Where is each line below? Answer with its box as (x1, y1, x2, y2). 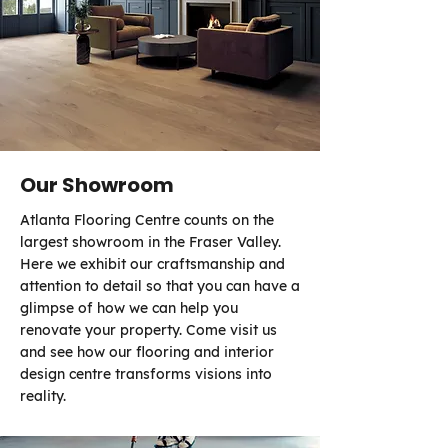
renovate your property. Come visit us (20, 321, 277, 339)
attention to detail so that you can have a (20, 277, 300, 295)
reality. (20, 387, 70, 405)
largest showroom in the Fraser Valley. (20, 233, 281, 251)
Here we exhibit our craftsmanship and (20, 255, 285, 273)
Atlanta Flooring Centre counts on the (20, 211, 274, 229)
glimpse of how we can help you (20, 299, 238, 317)
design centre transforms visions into (20, 365, 272, 383)
